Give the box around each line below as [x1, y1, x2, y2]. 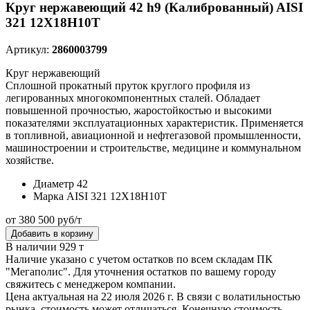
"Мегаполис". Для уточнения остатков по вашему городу [6, 265, 276, 277]
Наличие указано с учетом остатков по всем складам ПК [6, 253, 273, 265]
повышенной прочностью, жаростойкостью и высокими [6, 104, 272, 116]
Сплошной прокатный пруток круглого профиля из [6, 79, 250, 91]
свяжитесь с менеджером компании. [6, 277, 176, 290]
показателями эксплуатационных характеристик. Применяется [6, 116, 303, 129]
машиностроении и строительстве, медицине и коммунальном [6, 141, 301, 154]
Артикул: [6, 43, 52, 55]
